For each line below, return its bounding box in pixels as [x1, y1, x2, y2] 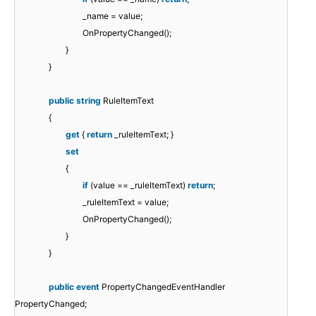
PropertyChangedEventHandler [102, 281, 225, 293]
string [76, 95, 101, 107]
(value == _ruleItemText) [90, 180, 188, 191]
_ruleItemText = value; [83, 197, 169, 208]
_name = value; [83, 11, 142, 22]
